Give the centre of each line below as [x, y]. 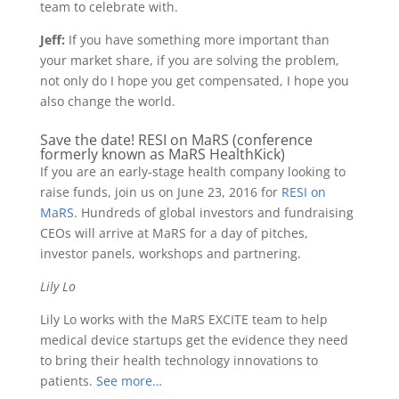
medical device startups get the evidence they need [194, 339]
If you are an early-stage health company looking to [192, 171]
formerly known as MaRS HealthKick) [162, 154]
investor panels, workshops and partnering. [170, 253]
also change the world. [107, 101]
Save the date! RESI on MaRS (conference [176, 139]
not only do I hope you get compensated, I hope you [194, 80]
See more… [129, 380]
